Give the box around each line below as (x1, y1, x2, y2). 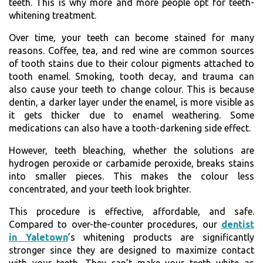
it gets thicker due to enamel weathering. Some (9, 109, 254, 120)
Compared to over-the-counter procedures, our (9, 218, 221, 230)
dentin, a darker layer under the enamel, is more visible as (9, 96, 254, 107)
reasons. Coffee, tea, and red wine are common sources (9, 45, 254, 56)
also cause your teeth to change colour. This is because (9, 83, 254, 95)
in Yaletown (9, 231, 68, 242)
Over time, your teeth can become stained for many (9, 32, 254, 43)
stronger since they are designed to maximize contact (9, 244, 254, 255)
